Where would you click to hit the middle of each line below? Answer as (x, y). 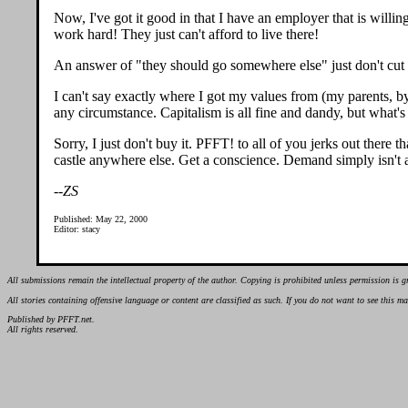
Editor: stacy (77, 229)
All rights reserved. (43, 330)
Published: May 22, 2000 (101, 219)
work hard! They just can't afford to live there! (186, 34)
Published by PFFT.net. (51, 320)
